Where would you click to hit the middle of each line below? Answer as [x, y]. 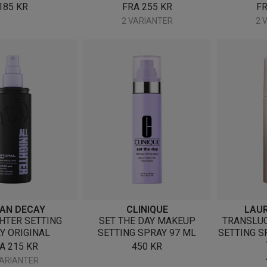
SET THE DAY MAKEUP [147, 221]
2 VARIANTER [147, 21]
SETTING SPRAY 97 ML [147, 232]
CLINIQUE [147, 209]
